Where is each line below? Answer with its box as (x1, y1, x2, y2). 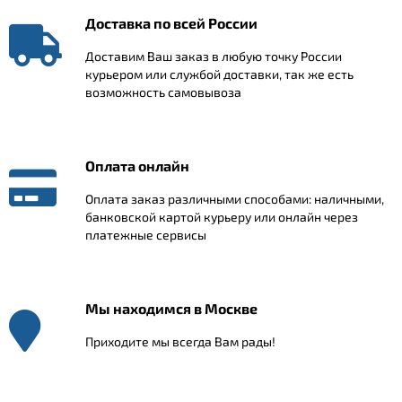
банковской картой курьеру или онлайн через (85, 209, 358, 225)
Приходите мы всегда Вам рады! (85, 334, 275, 350)
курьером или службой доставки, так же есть (85, 66, 354, 83)
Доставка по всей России (85, 14, 258, 32)
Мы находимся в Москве (85, 300, 258, 318)
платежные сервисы (85, 227, 206, 243)
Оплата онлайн (85, 157, 189, 175)
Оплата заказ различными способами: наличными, (85, 191, 384, 207)
